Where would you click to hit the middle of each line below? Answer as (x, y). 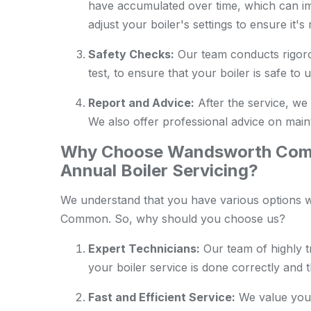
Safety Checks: (131, 54)
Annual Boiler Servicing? (159, 170)
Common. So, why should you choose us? (173, 219)
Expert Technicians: (144, 249)
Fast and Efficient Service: (162, 297)
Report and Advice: (141, 103)
